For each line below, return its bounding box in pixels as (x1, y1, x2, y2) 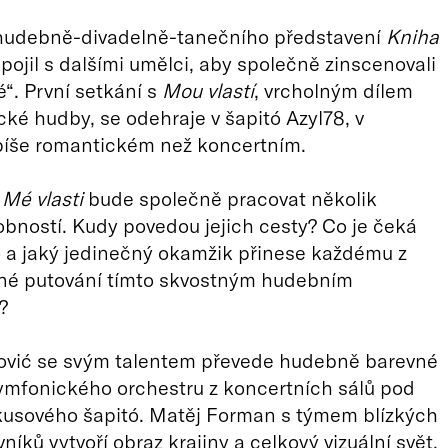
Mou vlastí (161, 78, 254, 102)
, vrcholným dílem (253, 78, 413, 102)
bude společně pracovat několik (82, 186, 377, 210)
